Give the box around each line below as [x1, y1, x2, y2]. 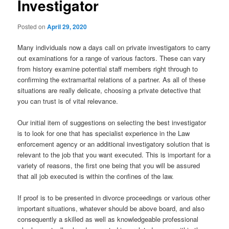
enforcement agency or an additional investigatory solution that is [17, 139, 211, 149]
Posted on [17, 22, 48, 31]
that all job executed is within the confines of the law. [17, 171, 174, 181]
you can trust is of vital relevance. [17, 96, 119, 106]
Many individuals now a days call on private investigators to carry [17, 42, 211, 53]
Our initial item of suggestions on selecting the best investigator [17, 118, 207, 128]
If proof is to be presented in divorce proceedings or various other [17, 193, 211, 203]
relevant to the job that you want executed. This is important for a [17, 150, 211, 160]
